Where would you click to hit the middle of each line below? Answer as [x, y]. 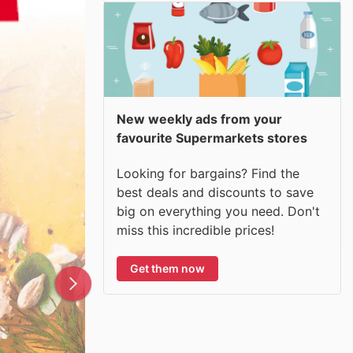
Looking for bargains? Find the [208, 173]
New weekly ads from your [199, 119]
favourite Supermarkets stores [212, 138]
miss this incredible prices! [195, 230]
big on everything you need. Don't [218, 211]
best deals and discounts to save [215, 192]
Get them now [167, 268]
